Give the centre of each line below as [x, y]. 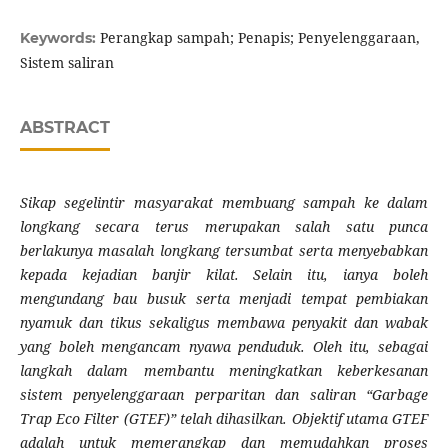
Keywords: [59, 38]
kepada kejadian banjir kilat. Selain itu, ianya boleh [224, 275]
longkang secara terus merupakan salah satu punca [224, 227]
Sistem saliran [66, 63]
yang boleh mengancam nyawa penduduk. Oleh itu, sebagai [224, 347]
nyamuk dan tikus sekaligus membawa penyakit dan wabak [224, 323]
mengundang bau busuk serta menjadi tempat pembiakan [224, 299]
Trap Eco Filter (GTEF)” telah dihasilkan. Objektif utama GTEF [224, 419]
